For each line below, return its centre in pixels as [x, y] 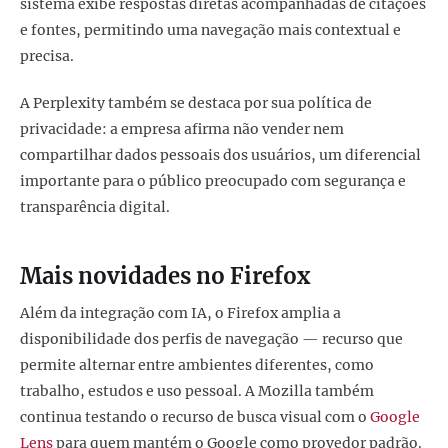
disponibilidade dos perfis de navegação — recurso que [211, 339]
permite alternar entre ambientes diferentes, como [197, 365]
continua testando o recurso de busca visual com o [195, 417]
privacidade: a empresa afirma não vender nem [182, 128]
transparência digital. [95, 206]
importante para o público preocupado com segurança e [213, 180]
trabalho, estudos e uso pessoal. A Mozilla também [197, 391]
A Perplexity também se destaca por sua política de [196, 102]
